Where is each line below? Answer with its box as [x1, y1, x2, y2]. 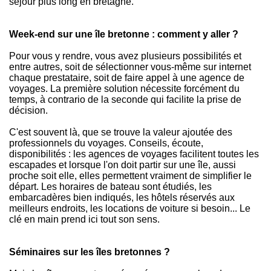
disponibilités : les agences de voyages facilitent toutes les [9, 149, 259, 159]
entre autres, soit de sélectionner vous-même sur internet [9, 62, 251, 72]
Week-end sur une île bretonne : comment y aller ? [9, 29, 238, 39]
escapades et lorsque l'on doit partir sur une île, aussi [9, 160, 236, 170]
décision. [9, 105, 48, 116]
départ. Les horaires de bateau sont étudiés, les [9, 181, 212, 192]
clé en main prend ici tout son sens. [9, 214, 162, 224]
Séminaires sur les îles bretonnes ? [9, 247, 170, 257]
